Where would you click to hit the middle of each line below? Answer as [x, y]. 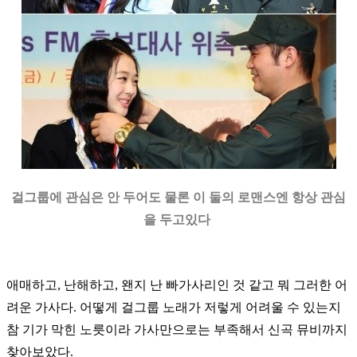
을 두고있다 [178, 219]
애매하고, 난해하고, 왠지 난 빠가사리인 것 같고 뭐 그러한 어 [177, 284]
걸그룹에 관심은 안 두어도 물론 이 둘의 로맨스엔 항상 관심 [178, 197]
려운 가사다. [43, 307]
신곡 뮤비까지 [308, 329]
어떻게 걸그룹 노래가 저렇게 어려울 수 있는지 [210, 307]
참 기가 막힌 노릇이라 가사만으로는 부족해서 [137, 329]
